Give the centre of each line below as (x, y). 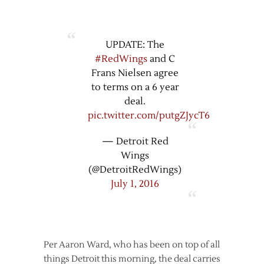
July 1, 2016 (135, 184)
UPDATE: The (135, 45)
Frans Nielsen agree (135, 73)
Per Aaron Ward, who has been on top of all (132, 245)
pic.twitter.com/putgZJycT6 (149, 116)
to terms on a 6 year (135, 88)
